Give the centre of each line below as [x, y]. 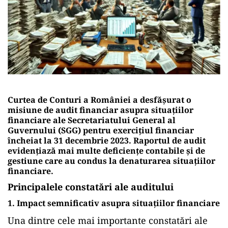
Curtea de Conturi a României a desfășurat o [99, 99]
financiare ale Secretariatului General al [92, 120]
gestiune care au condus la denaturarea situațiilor [111, 161]
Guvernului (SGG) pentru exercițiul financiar [101, 130]
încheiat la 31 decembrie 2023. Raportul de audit [107, 140]
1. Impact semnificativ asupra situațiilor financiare [114, 203]
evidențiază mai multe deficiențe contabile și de [106, 150]
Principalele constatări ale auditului [91, 187]
